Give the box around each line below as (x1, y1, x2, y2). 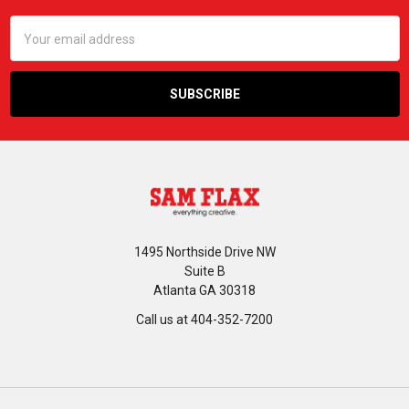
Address (9, 37, 58, 52)
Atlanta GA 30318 (153, 283, 256, 299)
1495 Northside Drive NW (133, 245, 276, 260)
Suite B (184, 264, 225, 279)
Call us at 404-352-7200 (136, 312, 273, 328)
